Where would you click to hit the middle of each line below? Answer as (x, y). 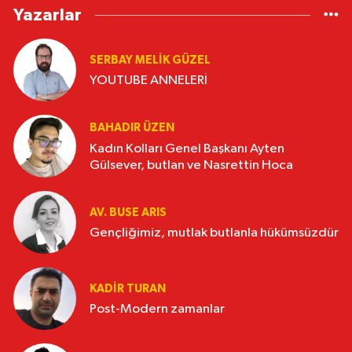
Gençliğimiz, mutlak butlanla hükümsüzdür (214, 233)
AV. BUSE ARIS (128, 212)
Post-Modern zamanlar (157, 310)
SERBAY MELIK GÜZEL (150, 60)
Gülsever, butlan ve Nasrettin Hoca (191, 165)
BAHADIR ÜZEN (132, 128)
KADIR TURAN (128, 288)
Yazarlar (48, 15)
